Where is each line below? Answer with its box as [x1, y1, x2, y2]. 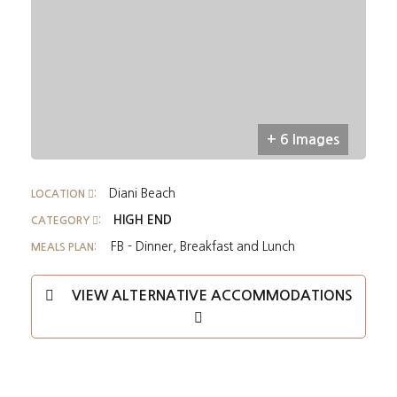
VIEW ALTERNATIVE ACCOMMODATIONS [71, 289, 353, 302]
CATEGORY [31, 215, 92, 226]
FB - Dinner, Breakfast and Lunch [111, 240, 295, 253]
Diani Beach [109, 187, 175, 199]
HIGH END [113, 214, 172, 226]
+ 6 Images [267, 133, 339, 146]
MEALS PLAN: [31, 242, 97, 253]
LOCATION [31, 189, 88, 199]
